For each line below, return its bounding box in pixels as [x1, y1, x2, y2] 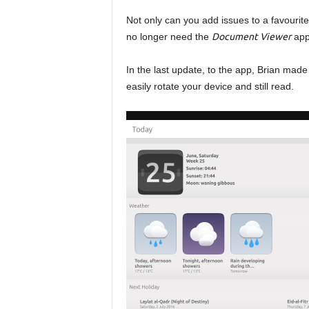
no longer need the [126, 31, 212, 42]
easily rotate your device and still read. [126, 81, 294, 92]
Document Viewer [211, 31, 291, 42]
